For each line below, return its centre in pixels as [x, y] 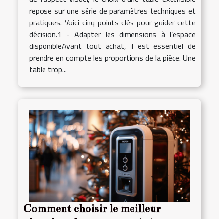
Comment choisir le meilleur [92, 209]
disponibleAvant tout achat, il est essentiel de [112, 46]
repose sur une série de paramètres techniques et [112, 11]
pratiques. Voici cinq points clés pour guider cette [112, 22]
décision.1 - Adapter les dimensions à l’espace [112, 34]
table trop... [48, 69]
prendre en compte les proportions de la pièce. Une [112, 57]
